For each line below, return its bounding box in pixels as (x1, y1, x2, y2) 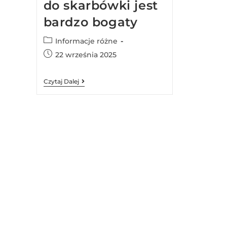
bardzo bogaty (43, 15, 138, 30)
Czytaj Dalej (43, 78, 79, 86)
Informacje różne (55, 36, 118, 46)
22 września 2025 (55, 50, 117, 60)
